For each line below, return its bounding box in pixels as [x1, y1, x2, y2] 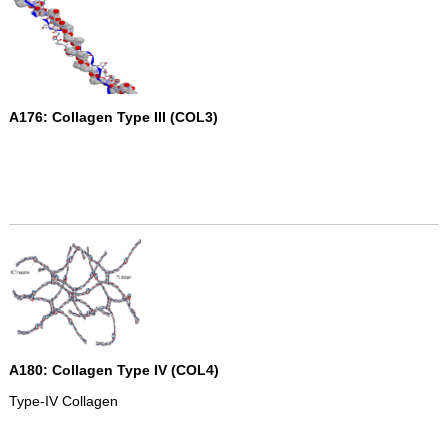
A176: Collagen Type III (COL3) [8, 109, 218, 125]
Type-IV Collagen [8, 393, 118, 409]
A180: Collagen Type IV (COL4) [8, 362, 219, 378]
